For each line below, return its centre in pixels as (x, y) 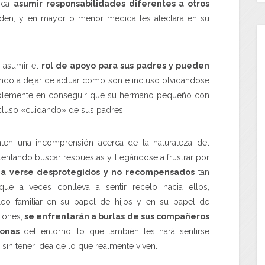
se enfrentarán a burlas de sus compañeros (116, 216)
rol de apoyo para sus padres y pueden (125, 65)
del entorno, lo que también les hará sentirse (114, 231)
